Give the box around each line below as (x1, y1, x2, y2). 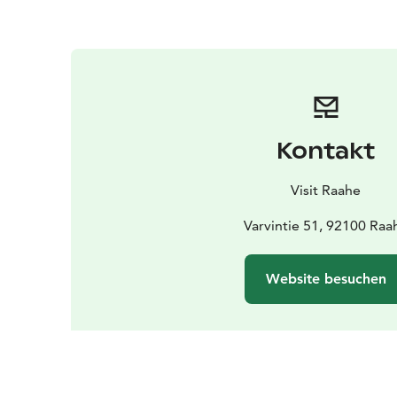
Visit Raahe (291, 181, 362, 198)
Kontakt (276, 136, 376, 165)
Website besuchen (265, 269, 386, 287)
